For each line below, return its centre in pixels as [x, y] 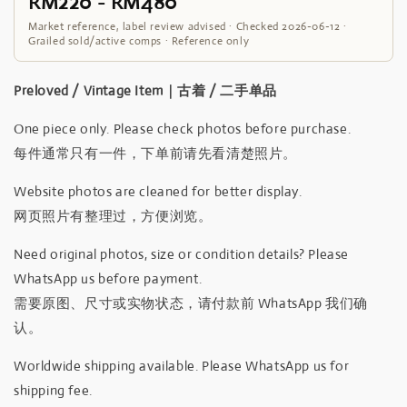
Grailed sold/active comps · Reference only [139, 40]
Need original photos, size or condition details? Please [182, 253]
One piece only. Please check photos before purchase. [183, 128]
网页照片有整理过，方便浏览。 [113, 215]
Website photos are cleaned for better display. [158, 191]
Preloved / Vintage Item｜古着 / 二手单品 [145, 90]
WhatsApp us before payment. [108, 278]
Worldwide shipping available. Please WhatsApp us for [182, 365]
